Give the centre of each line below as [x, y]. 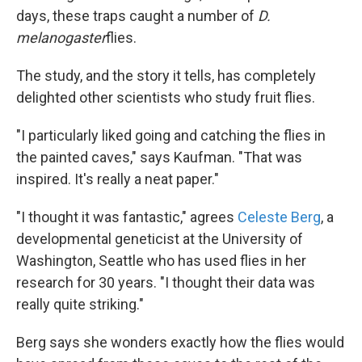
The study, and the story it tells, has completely [166, 76]
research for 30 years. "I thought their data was [166, 283]
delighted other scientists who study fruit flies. [166, 98]
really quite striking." [80, 305]
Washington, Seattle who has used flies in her [161, 261]
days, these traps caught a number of [137, 16]
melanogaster [61, 38]
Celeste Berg [279, 217]
